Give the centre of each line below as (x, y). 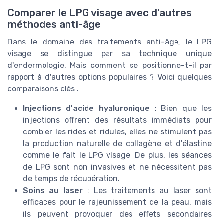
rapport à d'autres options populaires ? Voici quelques (109, 77)
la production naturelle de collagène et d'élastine (117, 143)
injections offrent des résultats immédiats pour (117, 120)
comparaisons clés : (43, 88)
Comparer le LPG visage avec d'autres (99, 12)
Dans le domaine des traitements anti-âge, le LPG (109, 42)
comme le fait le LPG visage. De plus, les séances (117, 155)
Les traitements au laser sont (150, 190)
